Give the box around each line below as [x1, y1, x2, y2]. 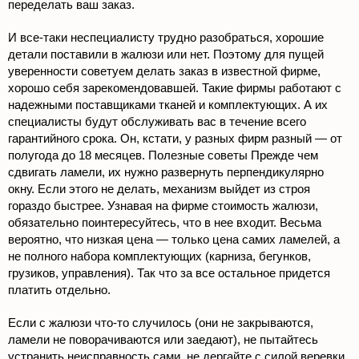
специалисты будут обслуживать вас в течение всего [8, 115, 306, 129]
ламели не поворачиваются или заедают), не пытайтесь [8, 333, 318, 347]
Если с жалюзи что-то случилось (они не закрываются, [8, 316, 313, 330]
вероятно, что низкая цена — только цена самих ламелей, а [8, 232, 340, 247]
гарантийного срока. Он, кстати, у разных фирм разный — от [8, 131, 342, 146]
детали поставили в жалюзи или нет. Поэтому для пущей [8, 47, 324, 62]
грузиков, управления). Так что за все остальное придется [8, 266, 330, 280]
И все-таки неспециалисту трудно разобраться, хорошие [8, 30, 324, 45]
